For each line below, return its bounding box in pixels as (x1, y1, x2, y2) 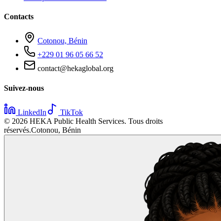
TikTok (58, 108, 83, 116)
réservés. (4, 125, 31, 134)
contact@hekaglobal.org (36, 64, 113, 73)
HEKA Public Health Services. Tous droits (28, 116, 163, 125)
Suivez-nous (4, 83, 44, 92)
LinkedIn (16, 108, 46, 116)
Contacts (4, 12, 34, 21)
